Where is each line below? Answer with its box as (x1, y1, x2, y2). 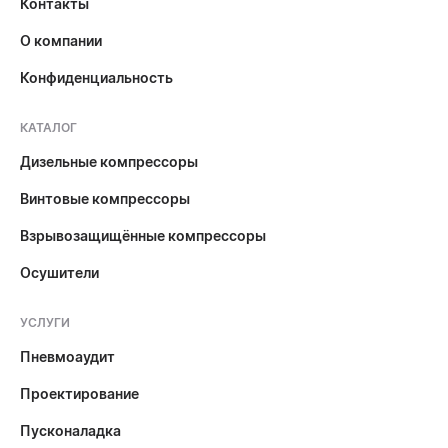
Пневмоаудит (20, 348, 115, 365)
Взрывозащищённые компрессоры (20, 227, 266, 244)
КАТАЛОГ (20, 120, 77, 135)
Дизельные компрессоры (20, 153, 198, 170)
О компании (20, 32, 102, 49)
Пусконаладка (20, 422, 121, 439)
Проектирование (20, 385, 139, 402)
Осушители (20, 264, 99, 281)
